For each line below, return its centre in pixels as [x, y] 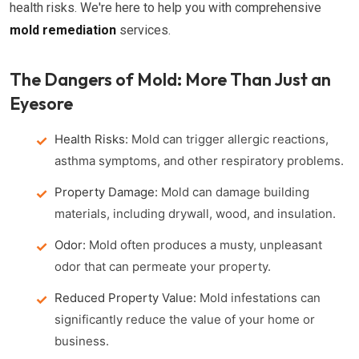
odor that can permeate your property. [163, 266]
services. [143, 30]
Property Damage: [106, 192]
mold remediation [63, 30]
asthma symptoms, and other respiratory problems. [199, 161]
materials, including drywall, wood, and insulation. [195, 214]
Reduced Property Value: [125, 298]
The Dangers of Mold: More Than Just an [170, 79]
